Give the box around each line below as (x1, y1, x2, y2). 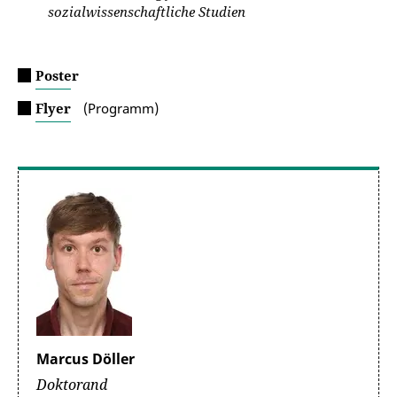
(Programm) (80, 99, 159, 117)
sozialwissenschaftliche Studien (48, 3, 245, 20)
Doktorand (36, 375, 107, 394)
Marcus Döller (36, 349, 135, 369)
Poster (35, 66, 79, 84)
